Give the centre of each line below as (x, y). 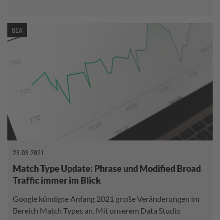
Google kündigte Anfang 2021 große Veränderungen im (106, 198)
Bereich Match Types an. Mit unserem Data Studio (97, 210)
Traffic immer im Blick (57, 180)
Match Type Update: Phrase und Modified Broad (107, 168)
